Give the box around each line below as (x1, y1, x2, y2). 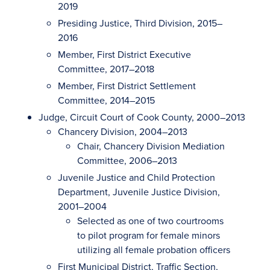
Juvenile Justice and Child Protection (58, 171, 215, 184)
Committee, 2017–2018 (58, 62, 154, 75)
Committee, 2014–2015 (58, 93, 155, 107)
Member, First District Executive (58, 48, 191, 61)
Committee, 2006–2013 (77, 154, 177, 167)
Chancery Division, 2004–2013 (58, 125, 187, 138)
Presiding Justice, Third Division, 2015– (58, 16, 222, 30)
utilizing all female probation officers (77, 243, 230, 256)
